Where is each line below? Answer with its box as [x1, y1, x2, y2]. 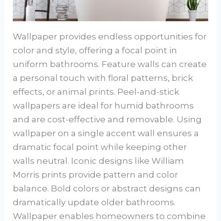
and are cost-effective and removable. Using [13, 114, 202, 124]
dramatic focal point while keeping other [13, 142, 187, 152]
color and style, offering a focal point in [13, 45, 178, 55]
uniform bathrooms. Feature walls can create [13, 59, 207, 69]
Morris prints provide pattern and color [13, 169, 179, 180]
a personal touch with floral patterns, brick [13, 73, 193, 83]
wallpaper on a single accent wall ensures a [13, 128, 199, 138]
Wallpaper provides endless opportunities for [13, 31, 207, 41]
